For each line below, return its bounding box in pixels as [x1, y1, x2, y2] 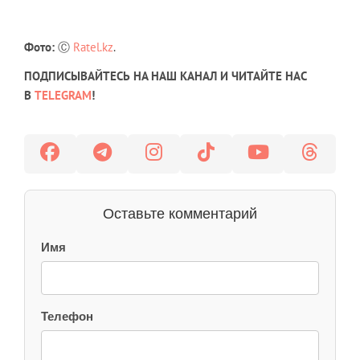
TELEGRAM [35, 88, 92, 103]
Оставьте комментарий [103, 206, 257, 222]
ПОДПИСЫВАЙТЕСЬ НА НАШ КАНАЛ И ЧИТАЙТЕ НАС [24, 68, 306, 84]
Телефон [41, 309, 93, 323]
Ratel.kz [73, 39, 113, 55]
